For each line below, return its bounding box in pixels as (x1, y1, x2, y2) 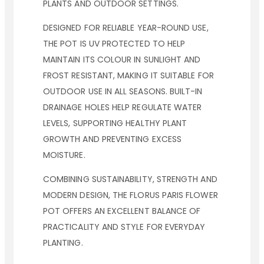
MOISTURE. (43, 149, 85, 161)
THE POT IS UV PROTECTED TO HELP (43, 38, 186, 49)
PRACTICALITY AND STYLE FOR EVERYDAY (43, 221, 206, 233)
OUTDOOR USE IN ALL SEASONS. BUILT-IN (43, 85, 203, 97)
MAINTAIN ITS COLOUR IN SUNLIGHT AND (43, 54, 201, 65)
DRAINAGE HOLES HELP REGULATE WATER (43, 101, 202, 113)
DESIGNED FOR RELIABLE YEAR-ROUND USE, (43, 22, 209, 34)
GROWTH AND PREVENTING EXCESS (43, 133, 181, 145)
